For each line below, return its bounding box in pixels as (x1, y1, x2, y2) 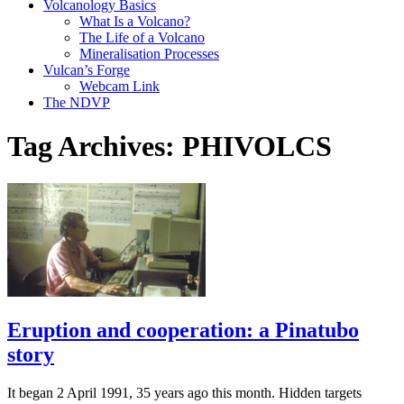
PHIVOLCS (182, 130, 332, 163)
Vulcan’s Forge (43, 61, 130, 78)
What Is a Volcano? (79, 13, 190, 29)
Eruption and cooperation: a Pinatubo (7, 317, 359, 342)
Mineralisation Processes (79, 45, 219, 61)
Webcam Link (79, 78, 160, 94)
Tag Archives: (7, 130, 182, 163)
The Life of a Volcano (79, 29, 205, 45)
